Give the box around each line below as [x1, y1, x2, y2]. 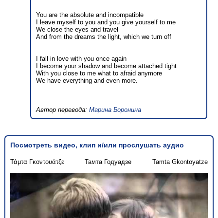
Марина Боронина [89, 106, 142, 114]
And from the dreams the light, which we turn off [36, 33, 172, 41]
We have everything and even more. [36, 77, 138, 85]
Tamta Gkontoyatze [152, 158, 208, 165]
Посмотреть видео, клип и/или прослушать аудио [10, 141, 184, 149]
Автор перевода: [36, 106, 90, 114]
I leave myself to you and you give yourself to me [36, 18, 176, 26]
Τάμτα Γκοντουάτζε [10, 158, 64, 165]
